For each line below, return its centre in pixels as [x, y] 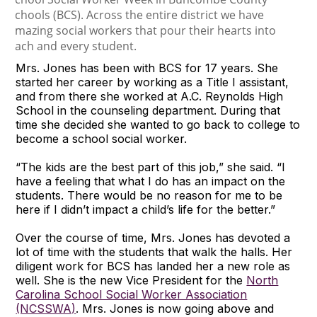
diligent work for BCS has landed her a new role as [153, 266]
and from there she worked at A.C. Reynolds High [150, 96]
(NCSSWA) [46, 308]
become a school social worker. [102, 138]
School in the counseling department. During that [148, 110]
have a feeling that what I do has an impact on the [151, 181]
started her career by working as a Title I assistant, [152, 82]
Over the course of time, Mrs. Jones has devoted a [153, 237]
